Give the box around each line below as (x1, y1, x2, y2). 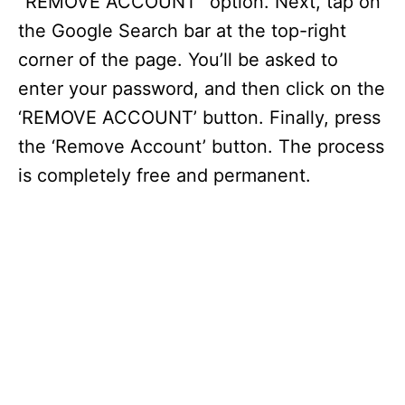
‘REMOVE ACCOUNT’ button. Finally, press (18, 107, 381, 128)
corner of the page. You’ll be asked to (18, 49, 338, 71)
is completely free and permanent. (18, 165, 311, 186)
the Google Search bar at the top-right (18, 20, 346, 42)
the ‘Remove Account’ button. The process (18, 136, 384, 157)
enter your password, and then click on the (18, 78, 385, 99)
